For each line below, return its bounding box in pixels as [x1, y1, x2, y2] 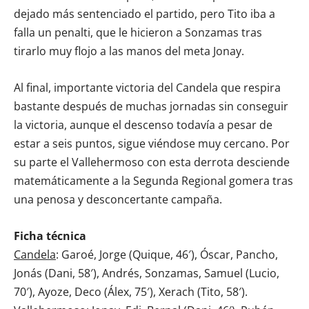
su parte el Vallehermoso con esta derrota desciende [14, 154, 290, 170]
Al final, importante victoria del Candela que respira [14, 80, 281, 95]
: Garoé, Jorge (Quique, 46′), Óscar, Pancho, [56, 247, 278, 262]
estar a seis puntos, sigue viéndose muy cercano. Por [14, 136, 290, 151]
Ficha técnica [14, 228, 86, 243]
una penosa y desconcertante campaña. [14, 192, 222, 207]
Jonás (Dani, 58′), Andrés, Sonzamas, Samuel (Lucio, [14, 266, 279, 281]
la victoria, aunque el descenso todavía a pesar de [14, 117, 272, 132]
